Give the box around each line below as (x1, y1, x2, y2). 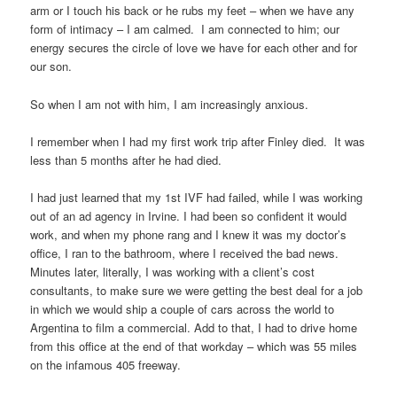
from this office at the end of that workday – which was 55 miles (30, 337, 358, 354)
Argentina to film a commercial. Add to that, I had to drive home (30, 318, 358, 336)
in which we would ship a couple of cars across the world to (30, 300, 335, 317)
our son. (30, 58, 73, 75)
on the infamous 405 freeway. (30, 355, 182, 373)
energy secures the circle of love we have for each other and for (30, 39, 358, 57)
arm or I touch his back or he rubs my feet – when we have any (30, 2, 355, 19)
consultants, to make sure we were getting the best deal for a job (30, 281, 363, 299)
